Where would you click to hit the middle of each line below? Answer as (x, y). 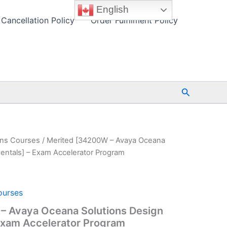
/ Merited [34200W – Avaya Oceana (103, 140)
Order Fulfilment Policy (134, 20)
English (111, 9)
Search (196, 91)
